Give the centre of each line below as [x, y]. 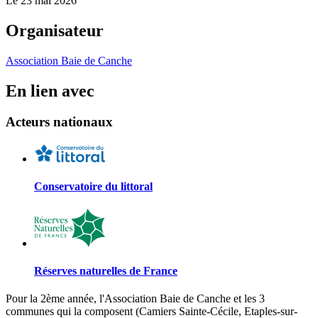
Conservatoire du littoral [93, 187]
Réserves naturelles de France [106, 270]
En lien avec [50, 91]
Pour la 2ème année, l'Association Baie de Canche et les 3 [135, 299]
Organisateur [55, 30]
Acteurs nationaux [59, 122]
